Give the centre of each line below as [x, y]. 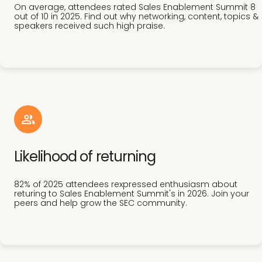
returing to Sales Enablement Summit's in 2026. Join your [132, 194]
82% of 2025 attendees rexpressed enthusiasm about [126, 185]
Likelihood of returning [85, 157]
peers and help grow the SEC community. [101, 203]
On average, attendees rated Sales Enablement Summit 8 [135, 7]
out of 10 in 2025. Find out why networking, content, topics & [136, 17]
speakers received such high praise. [89, 26]
